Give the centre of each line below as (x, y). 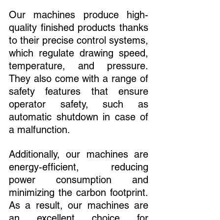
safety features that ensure (79, 91)
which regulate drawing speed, (79, 53)
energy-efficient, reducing (79, 167)
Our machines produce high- (79, 14)
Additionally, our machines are (79, 154)
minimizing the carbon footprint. (79, 192)
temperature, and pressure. (79, 66)
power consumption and (79, 179)
